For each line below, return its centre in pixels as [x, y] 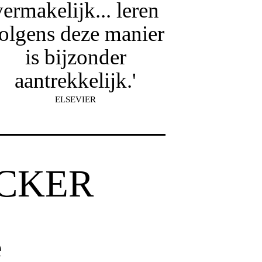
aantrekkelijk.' [76, 80]
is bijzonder [75, 57]
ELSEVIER [76, 99]
